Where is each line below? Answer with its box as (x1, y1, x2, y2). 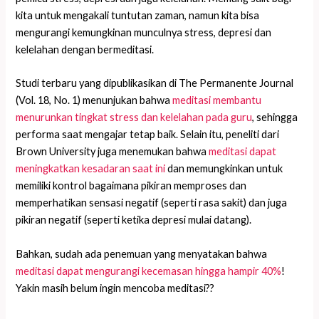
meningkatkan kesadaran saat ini (16, 162, 166, 175)
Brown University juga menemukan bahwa (16, 145, 209, 158)
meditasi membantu (172, 94, 262, 107)
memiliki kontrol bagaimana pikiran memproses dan (16, 179, 247, 192)
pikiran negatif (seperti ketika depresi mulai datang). (16, 214, 252, 226)
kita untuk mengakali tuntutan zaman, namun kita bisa (16, 9, 260, 21)
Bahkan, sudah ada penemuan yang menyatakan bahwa (16, 247, 268, 260)
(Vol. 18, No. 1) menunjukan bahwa (16, 94, 173, 107)
